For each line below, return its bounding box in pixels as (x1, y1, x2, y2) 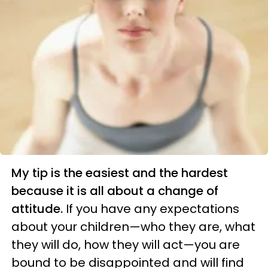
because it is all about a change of (11, 182, 218, 199)
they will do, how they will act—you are (11, 236, 240, 253)
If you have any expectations (63, 200, 239, 217)
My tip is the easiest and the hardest (11, 165, 228, 181)
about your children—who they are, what (11, 218, 255, 235)
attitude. (11, 200, 63, 217)
